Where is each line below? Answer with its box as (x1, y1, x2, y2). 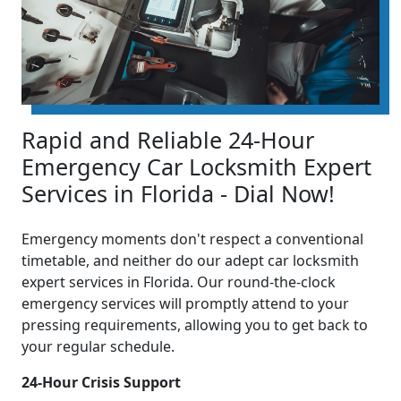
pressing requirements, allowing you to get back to (21, 315, 368, 336)
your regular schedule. (21, 337, 175, 357)
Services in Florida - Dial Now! (21, 178, 335, 209)
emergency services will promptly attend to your (21, 294, 349, 314)
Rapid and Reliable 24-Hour (21, 124, 314, 156)
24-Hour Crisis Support (21, 372, 181, 393)
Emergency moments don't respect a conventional (21, 229, 363, 250)
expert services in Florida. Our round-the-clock (21, 272, 336, 293)
